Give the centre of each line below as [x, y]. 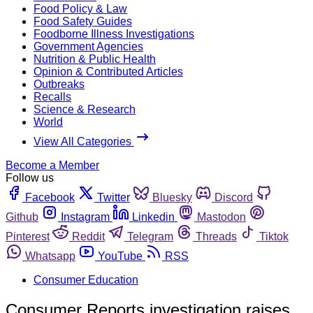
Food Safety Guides [83, 21]
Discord [234, 197]
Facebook [50, 197]
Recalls [52, 96]
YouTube [120, 256]
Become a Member [52, 165]
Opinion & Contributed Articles [108, 71]
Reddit [88, 236]
